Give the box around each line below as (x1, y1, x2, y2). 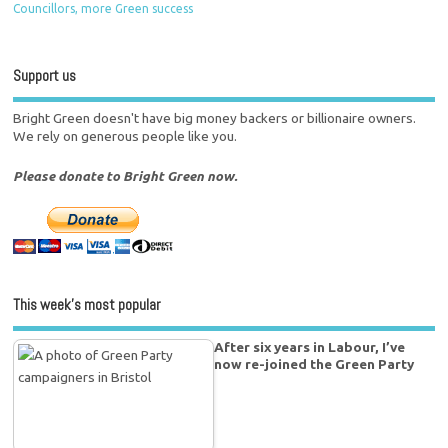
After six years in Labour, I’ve (214, 338, 406, 355)
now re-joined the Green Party (214, 355, 415, 372)
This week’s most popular (13, 295, 161, 315)
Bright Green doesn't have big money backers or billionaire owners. (13, 110, 417, 127)
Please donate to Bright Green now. (13, 168, 238, 185)
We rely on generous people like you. (13, 128, 238, 145)
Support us (13, 65, 77, 85)
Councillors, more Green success (13, 2, 194, 16)
